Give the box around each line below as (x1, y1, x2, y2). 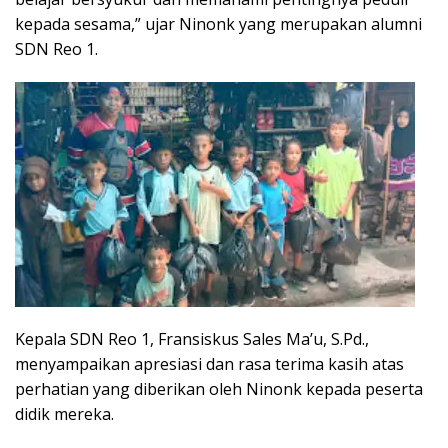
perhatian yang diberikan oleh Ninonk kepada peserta (15, 378, 423, 400)
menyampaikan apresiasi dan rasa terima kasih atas (15, 353, 404, 375)
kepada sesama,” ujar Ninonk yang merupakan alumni (15, 13, 422, 35)
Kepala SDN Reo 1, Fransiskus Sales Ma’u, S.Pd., (15, 328, 369, 350)
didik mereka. (15, 403, 114, 425)
